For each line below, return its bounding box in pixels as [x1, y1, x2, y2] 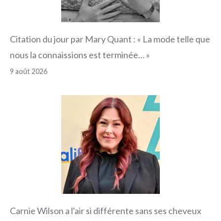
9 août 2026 [10, 67, 47, 75]
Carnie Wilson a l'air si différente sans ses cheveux [10, 205, 201, 216]
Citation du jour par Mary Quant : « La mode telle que [10, 33, 210, 44]
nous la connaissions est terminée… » [10, 49, 150, 60]
